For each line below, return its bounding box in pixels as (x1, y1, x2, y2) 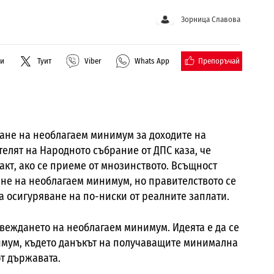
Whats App (135, 56, 169, 66)
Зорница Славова (181, 15, 240, 24)
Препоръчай (198, 56, 240, 65)
